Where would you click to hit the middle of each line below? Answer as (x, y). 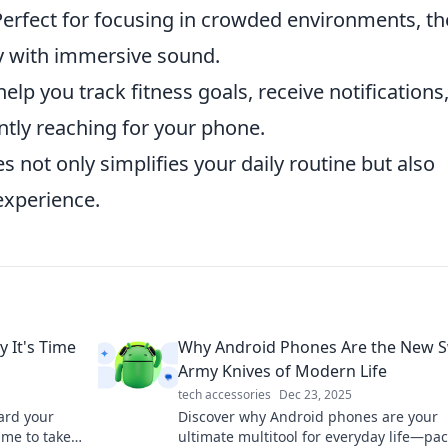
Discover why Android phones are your (308, 416)
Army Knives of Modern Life (282, 371)
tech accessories (224, 394)
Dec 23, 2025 (315, 394)
